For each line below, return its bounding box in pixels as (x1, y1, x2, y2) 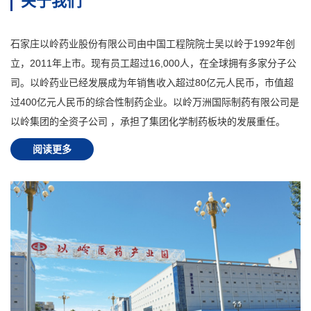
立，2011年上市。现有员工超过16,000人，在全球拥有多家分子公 (10, 58, 296, 69)
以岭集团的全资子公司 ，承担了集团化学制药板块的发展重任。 (10, 116, 285, 127)
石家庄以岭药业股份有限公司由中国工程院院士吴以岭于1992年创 (10, 38, 295, 49)
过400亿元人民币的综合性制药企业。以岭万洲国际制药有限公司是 (10, 96, 299, 108)
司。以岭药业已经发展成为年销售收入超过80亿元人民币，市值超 (10, 77, 294, 88)
